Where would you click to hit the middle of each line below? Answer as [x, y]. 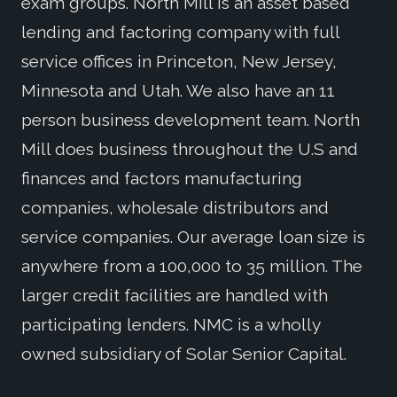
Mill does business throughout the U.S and [190, 148]
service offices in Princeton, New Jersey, [179, 61]
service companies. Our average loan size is [193, 236]
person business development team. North [191, 119]
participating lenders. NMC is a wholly [171, 324]
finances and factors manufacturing [162, 178]
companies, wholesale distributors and [175, 207]
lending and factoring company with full [180, 31]
